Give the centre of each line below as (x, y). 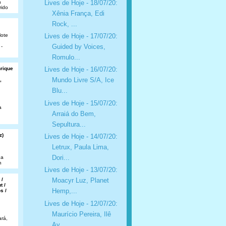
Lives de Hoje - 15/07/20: (81, 103)
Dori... (61, 157)
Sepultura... (69, 124)
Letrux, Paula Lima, (80, 147)
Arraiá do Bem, (74, 114)
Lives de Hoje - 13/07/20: (81, 170)
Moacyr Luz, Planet (80, 181)
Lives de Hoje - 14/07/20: (81, 136)
